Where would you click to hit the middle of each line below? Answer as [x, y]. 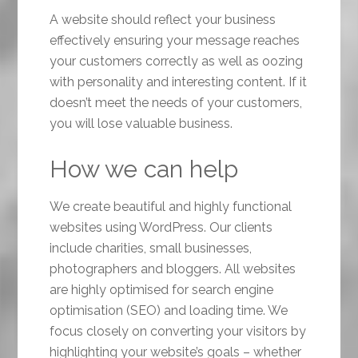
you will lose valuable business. [141, 124]
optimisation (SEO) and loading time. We [169, 311]
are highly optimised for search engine [162, 290]
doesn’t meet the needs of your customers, [176, 103]
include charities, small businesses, [151, 249]
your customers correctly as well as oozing [177, 62]
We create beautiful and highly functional [171, 207]
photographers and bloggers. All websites [173, 269]
